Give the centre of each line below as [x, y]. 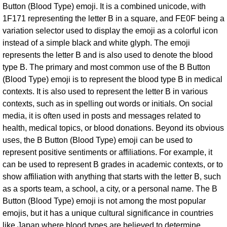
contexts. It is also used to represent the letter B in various [105, 91]
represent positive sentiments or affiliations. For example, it [107, 152]
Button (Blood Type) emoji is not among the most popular [104, 201]
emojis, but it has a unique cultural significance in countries [108, 213]
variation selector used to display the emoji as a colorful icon [110, 30]
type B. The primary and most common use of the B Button [106, 67]
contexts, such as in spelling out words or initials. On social [108, 103]
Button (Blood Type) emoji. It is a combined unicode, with [104, 6]
